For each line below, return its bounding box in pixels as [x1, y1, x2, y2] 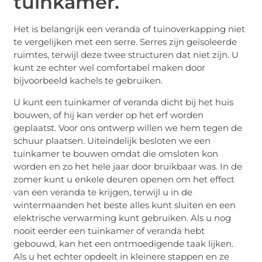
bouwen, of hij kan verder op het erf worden [13, 109, 204, 120]
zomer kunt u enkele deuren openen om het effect [13, 173, 235, 185]
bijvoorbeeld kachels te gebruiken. [13, 75, 163, 87]
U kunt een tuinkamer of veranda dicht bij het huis [13, 96, 234, 108]
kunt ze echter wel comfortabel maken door [13, 62, 206, 74]
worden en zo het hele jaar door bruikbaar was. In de [13, 160, 243, 172]
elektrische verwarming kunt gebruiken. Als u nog [13, 212, 232, 223]
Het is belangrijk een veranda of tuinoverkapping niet [13, 23, 246, 35]
